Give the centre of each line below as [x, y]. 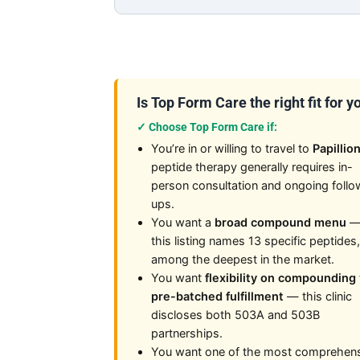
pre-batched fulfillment [217, 296]
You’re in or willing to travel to [232, 148]
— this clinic [318, 296]
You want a [183, 222]
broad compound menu [280, 222]
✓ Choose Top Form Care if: [207, 127]
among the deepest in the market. [243, 259]
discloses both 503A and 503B [235, 315]
